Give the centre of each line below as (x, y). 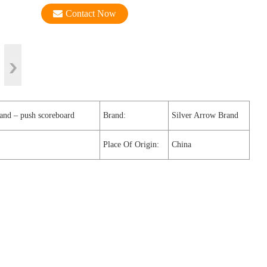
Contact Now (91, 13)
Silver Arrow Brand (205, 115)
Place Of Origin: (131, 145)
